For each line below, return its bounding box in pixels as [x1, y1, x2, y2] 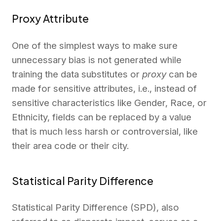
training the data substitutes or [12, 68, 142, 80]
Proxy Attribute [12, 12, 89, 26]
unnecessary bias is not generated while [12, 54, 182, 66]
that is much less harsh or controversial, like [12, 125, 198, 137]
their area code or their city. [12, 140, 129, 151]
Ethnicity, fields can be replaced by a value [12, 111, 191, 123]
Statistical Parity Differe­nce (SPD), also [12, 202, 179, 214]
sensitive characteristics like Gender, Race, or [12, 97, 207, 109]
